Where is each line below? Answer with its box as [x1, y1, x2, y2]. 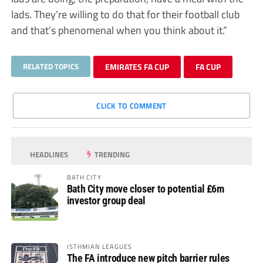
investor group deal [66, 194, 146, 207]
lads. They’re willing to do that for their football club [11, 6, 240, 23]
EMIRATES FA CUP [104, 60, 169, 73]
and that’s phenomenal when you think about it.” [11, 22, 227, 39]
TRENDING [93, 149, 130, 161]
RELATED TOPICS [22, 60, 79, 73]
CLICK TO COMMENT [96, 100, 167, 112]
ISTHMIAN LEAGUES [66, 241, 133, 252]
